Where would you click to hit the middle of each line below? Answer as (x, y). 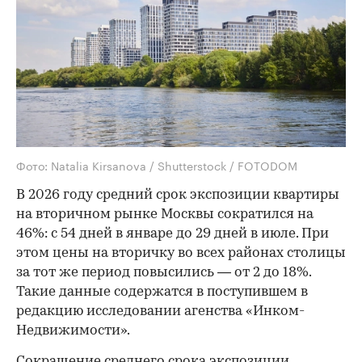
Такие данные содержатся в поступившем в (162, 293)
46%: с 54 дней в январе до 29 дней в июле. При (173, 234)
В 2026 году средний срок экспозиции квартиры (178, 196)
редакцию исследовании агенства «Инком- (160, 312)
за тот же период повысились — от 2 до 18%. (164, 273)
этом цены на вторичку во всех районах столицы (181, 254)
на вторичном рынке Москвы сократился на (165, 215)
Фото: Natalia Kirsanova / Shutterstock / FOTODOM (157, 165)
